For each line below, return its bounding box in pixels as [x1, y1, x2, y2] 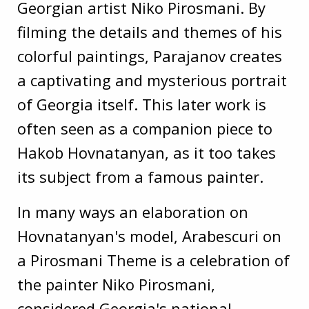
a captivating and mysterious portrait [17, 69, 287, 90]
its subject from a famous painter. [17, 166, 263, 187]
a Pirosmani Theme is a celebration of [17, 249, 290, 270]
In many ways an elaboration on [17, 201, 248, 222]
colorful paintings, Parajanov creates [17, 45, 282, 66]
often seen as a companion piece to [17, 117, 272, 139]
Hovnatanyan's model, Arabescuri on [17, 225, 281, 246]
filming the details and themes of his [17, 21, 282, 42]
